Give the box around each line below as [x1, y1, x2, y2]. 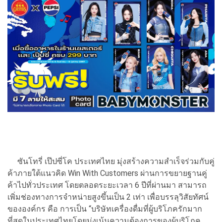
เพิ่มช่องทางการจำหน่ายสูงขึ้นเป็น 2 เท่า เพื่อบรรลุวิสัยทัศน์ [7, 192, 209, 202]
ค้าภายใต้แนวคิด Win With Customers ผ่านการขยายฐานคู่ [7, 168, 207, 178]
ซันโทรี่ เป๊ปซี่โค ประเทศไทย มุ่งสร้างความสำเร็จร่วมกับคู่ [7, 157, 215, 166]
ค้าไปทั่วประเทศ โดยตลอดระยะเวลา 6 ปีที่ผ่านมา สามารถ [7, 180, 207, 190]
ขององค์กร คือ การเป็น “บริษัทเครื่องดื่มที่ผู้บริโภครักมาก [7, 204, 202, 214]
